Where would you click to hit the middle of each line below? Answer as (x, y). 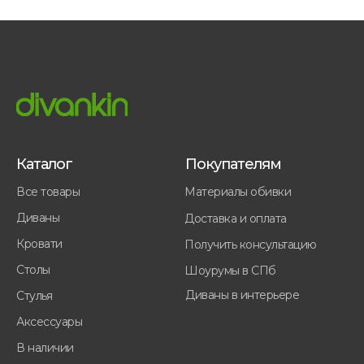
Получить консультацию (251, 245)
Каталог (44, 164)
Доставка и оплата (236, 219)
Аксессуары (49, 322)
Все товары (48, 192)
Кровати (39, 244)
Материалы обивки (238, 192)
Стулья (34, 296)
